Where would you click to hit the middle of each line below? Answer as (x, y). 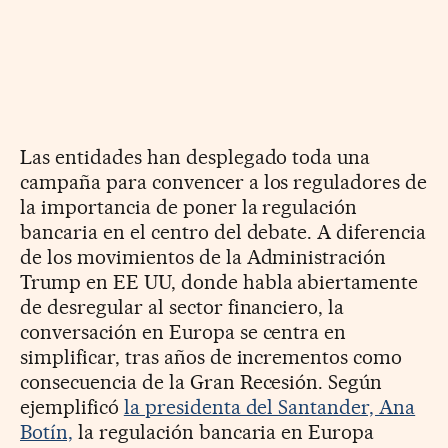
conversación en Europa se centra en (183, 332)
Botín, (46, 432)
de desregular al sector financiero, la (182, 307)
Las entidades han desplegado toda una (195, 157)
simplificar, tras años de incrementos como (211, 357)
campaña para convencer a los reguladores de (224, 182)
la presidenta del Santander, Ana (269, 407)
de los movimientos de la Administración (203, 257)
